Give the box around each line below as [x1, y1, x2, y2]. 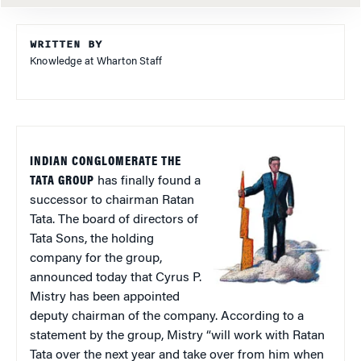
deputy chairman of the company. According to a [30, 309, 304, 323]
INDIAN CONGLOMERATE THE [30, 155, 181, 168]
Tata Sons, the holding [30, 232, 154, 246]
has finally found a [94, 174, 201, 188]
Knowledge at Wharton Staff [30, 56, 163, 67]
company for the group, [30, 251, 162, 265]
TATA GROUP [30, 174, 94, 188]
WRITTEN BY [30, 35, 102, 52]
